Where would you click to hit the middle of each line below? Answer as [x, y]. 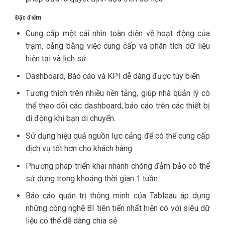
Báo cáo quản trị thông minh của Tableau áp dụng [118, 196]
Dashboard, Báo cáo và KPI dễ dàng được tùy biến [113, 76]
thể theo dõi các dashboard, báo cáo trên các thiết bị [118, 106]
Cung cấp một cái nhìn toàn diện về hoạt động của [118, 34]
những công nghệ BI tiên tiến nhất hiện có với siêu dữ [118, 208]
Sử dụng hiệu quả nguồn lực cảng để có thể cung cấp [118, 136]
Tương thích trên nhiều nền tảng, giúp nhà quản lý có [118, 93]
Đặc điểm [28, 18]
